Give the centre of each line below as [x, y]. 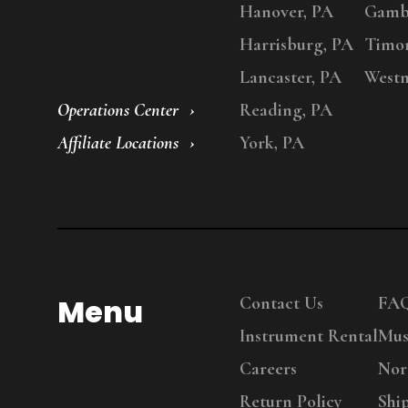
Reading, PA [286, 111]
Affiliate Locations [117, 143]
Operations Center [117, 111]
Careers [268, 369]
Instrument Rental [308, 337]
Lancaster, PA [290, 78]
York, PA [271, 143]
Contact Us [281, 304]
